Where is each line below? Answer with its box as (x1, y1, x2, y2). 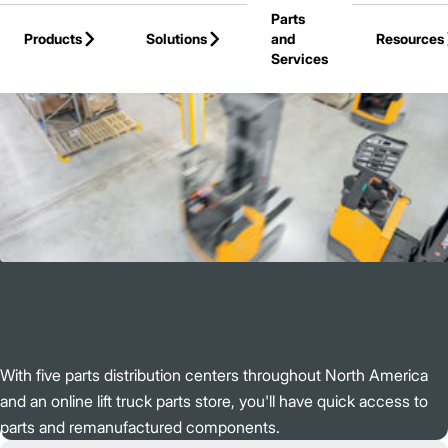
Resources (376, 29, 444, 47)
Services (271, 49, 328, 67)
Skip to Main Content (44, 13, 180, 30)
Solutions (146, 29, 207, 47)
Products (24, 29, 82, 47)
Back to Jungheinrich (12, 51, 149, 68)
